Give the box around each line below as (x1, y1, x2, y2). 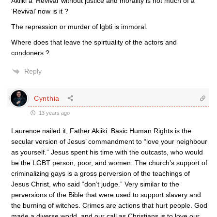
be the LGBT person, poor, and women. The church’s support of (11, 159, 207, 167)
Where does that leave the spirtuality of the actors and (11, 38, 177, 46)
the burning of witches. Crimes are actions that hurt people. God (11, 201, 207, 209)
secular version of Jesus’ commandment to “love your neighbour (11, 138, 207, 145)
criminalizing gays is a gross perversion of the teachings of (11, 170, 190, 177)
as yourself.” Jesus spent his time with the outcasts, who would (11, 148, 203, 156)
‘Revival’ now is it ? (11, 7, 68, 15)
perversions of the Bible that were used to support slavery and (11, 191, 201, 199)
